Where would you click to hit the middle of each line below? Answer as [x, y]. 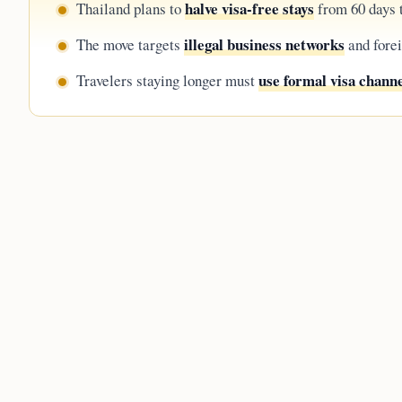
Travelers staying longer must [167, 81]
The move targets [130, 45]
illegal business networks [264, 45]
